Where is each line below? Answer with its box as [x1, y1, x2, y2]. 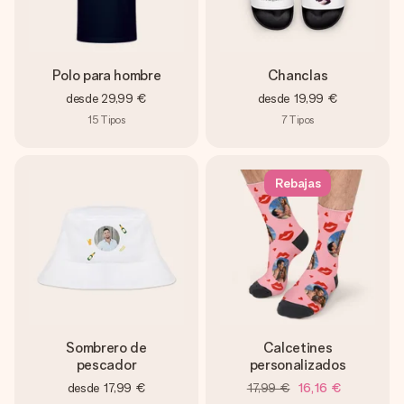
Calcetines [262, 339, 333, 356]
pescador [76, 356, 137, 373]
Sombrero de [66, 339, 147, 356]
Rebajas [274, 176, 321, 190]
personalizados [249, 356, 346, 373]
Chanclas [267, 67, 328, 84]
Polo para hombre [51, 67, 161, 84]
